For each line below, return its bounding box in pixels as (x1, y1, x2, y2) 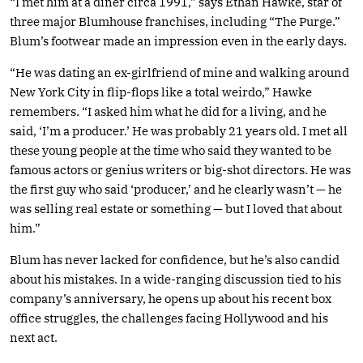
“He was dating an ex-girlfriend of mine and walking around (10, 64, 349, 80)
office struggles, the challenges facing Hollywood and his (10, 310, 328, 326)
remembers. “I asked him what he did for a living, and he (10, 103, 327, 119)
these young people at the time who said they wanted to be (10, 142, 331, 158)
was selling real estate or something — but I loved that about (10, 200, 342, 216)
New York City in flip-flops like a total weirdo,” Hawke (10, 83, 312, 100)
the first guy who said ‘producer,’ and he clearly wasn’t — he (10, 181, 342, 197)
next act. (10, 329, 58, 345)
